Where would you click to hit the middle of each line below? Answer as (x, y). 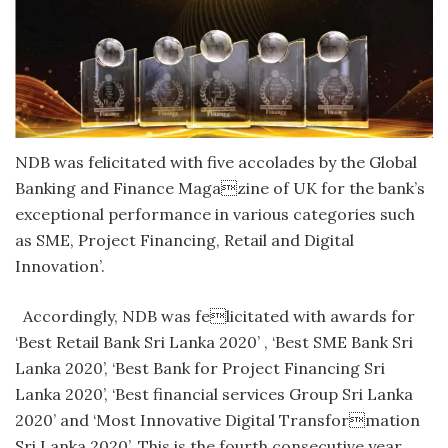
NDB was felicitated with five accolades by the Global (216, 162)
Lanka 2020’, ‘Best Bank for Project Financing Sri (200, 368)
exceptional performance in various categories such (215, 214)
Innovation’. (60, 266)
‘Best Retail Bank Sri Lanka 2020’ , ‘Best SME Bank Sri (214, 342)
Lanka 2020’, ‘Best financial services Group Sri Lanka (214, 394)
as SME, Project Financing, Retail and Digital (184, 240)
